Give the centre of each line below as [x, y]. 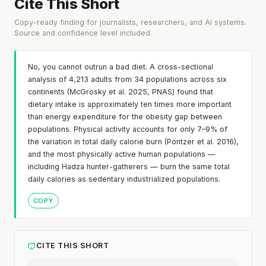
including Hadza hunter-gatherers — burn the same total [129, 166]
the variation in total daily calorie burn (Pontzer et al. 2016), [133, 141]
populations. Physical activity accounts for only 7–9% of [128, 129]
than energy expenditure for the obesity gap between [125, 116]
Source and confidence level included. [83, 33]
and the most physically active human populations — [122, 154]
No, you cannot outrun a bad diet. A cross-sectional [121, 66]
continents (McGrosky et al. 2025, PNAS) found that [121, 91]
